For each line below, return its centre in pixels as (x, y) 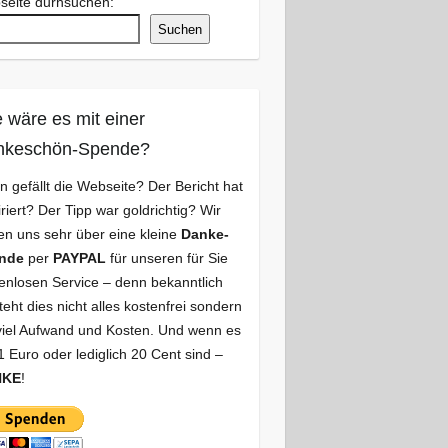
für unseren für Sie (166, 258)
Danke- (204, 234)
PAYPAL (79, 258)
